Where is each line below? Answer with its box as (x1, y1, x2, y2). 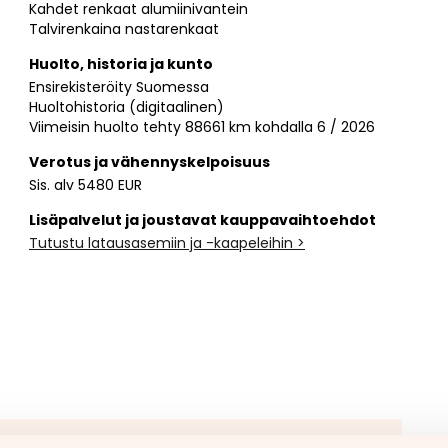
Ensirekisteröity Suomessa (29, 76, 209, 97)
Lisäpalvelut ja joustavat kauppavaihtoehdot (29, 209, 376, 230)
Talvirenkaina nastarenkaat (29, 18, 219, 39)
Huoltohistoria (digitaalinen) (29, 96, 224, 117)
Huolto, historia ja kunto (29, 53, 213, 74)
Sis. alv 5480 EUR (29, 174, 142, 195)
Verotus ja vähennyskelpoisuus (29, 151, 270, 172)
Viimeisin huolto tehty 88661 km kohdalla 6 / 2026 (29, 116, 375, 137)
